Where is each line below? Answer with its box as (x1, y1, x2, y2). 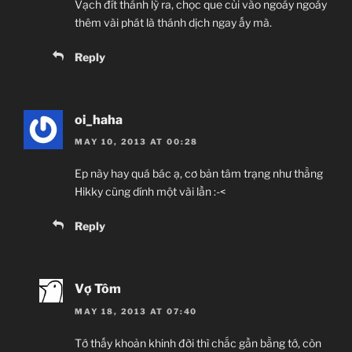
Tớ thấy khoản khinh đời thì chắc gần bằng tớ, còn (75, 335, 321, 350)
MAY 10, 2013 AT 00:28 (75, 137, 199, 147)
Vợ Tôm (75, 281, 121, 297)
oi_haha (75, 112, 123, 127)
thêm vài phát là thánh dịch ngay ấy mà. (75, 15, 272, 29)
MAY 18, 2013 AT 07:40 (75, 306, 198, 316)
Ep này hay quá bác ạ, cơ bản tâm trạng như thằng (75, 167, 323, 181)
